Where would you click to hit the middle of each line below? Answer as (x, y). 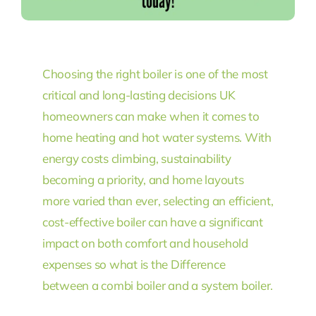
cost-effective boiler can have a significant (152, 221)
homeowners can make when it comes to (151, 116)
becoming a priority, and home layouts (143, 179)
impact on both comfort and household (145, 243)
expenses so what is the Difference (134, 264)
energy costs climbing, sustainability (136, 158)
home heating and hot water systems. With (157, 137)
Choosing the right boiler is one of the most (155, 73)
